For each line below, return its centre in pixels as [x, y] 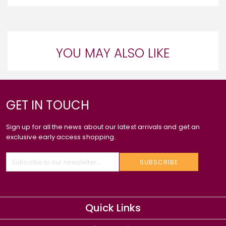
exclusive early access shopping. [61, 137]
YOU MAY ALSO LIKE [113, 53]
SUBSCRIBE [159, 162]
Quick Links [113, 208]
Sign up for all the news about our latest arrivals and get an [103, 127]
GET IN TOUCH [48, 105]
